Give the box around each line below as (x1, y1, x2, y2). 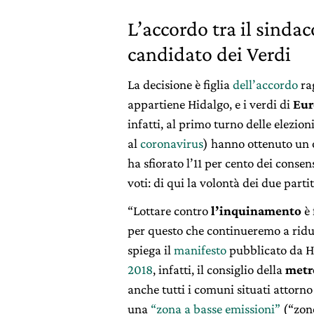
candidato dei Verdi (128, 41, 291, 65)
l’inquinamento (211, 203, 301, 218)
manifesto (174, 242, 226, 257)
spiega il (128, 242, 174, 257)
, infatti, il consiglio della (153, 261, 285, 277)
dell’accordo (233, 76, 298, 92)
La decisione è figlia (128, 76, 233, 92)
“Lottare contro (128, 203, 211, 218)
